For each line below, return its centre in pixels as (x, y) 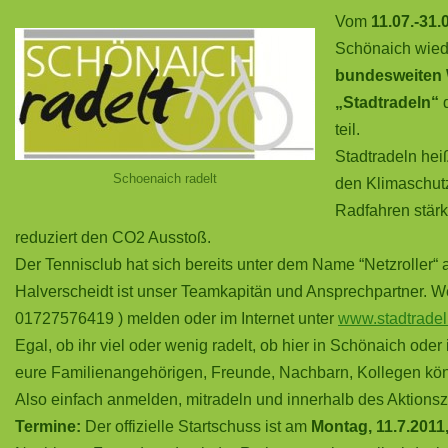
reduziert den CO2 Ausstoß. (113, 237)
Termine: (48, 426)
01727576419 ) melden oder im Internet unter (176, 318)
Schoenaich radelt (165, 178)
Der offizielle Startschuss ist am (196, 426)
